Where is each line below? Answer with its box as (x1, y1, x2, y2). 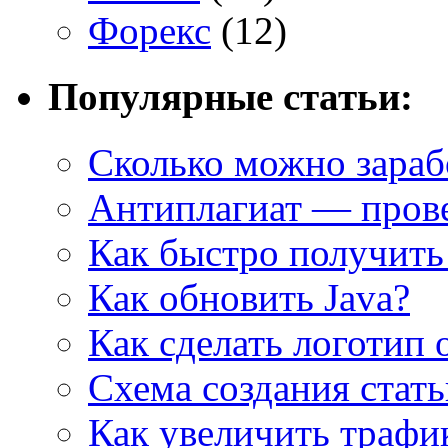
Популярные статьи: (48, 75, 413, 119)
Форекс (88, 8, 211, 52)
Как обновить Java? (88, 276, 410, 320)
